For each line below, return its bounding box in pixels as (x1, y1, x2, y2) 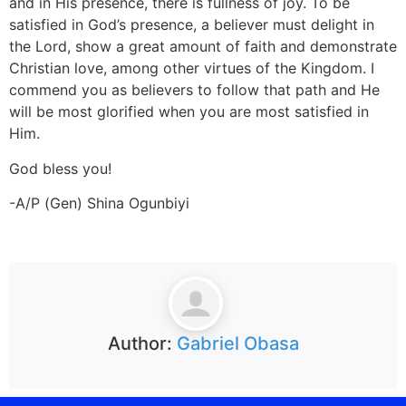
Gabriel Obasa (176, 332, 299, 354)
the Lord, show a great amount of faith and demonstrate (9, 37, 397, 56)
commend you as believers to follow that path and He (9, 81, 380, 100)
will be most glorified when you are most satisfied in (9, 102, 369, 121)
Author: (107, 332, 177, 354)
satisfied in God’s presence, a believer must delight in (9, 15, 374, 34)
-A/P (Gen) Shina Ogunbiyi (9, 194, 189, 213)
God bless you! (9, 159, 111, 178)
